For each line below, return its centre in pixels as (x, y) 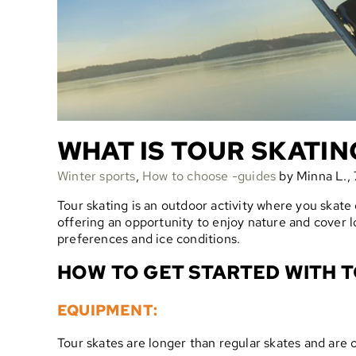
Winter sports (97, 176)
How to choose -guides (209, 176)
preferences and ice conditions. (149, 238)
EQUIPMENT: (107, 310)
